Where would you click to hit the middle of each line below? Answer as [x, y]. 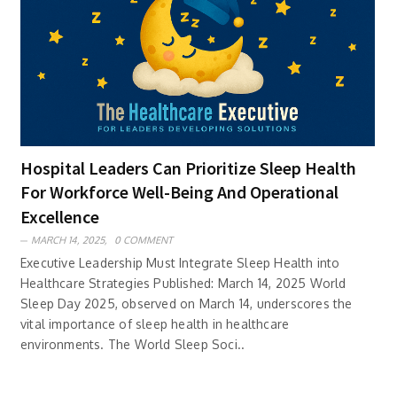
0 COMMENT [144, 240]
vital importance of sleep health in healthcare [155, 323]
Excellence [60, 216]
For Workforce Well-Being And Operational [179, 191]
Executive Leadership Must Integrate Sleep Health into [180, 262]
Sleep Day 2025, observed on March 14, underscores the [187, 303]
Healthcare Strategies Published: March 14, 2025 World [183, 283]
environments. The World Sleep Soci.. [133, 344]
